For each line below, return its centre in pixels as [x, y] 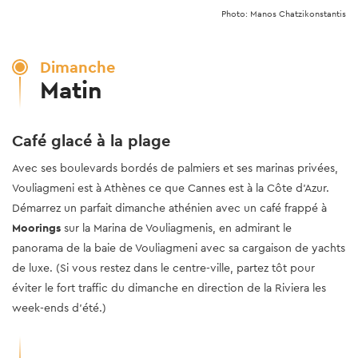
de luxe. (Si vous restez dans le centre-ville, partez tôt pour [163, 267]
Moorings [36, 227]
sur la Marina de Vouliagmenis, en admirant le [176, 227]
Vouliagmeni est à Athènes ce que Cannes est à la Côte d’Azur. [171, 187]
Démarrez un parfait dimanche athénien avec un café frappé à [169, 207]
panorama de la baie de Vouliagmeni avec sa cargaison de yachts [179, 247]
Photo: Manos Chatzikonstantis [284, 13]
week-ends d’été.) [59, 307]
